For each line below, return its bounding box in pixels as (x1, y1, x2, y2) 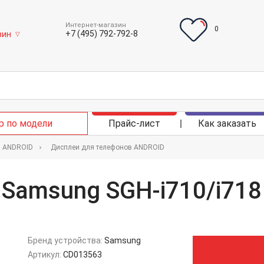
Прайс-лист (108, 118, 160, 129)
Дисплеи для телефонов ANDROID (51, 143, 164, 151)
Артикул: (28, 250, 63, 259)
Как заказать (197, 118, 256, 129)
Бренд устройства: (28, 236, 104, 245)
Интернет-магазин (65, 21, 126, 29)
